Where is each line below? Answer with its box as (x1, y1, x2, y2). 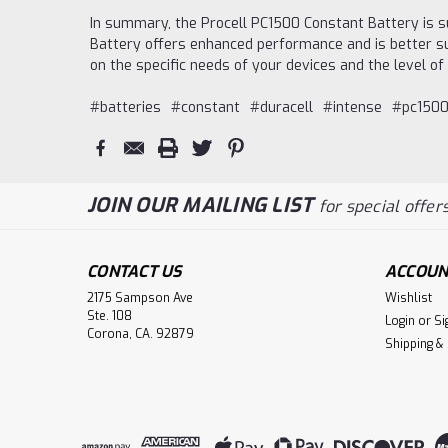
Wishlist (384, 289, 432, 306)
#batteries (89, 98, 161, 117)
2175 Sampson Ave (87, 289, 193, 306)
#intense (322, 98, 382, 117)
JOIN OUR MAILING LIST (87, 191, 319, 219)
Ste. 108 (87, 307, 132, 324)
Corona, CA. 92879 (87, 325, 194, 342)
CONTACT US (87, 260, 182, 282)
